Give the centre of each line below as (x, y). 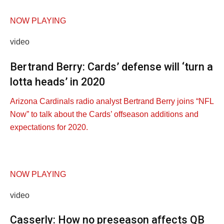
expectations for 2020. (49, 127)
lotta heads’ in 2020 (57, 82)
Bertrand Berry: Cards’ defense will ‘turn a (111, 67)
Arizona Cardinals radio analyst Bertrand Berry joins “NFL (112, 101)
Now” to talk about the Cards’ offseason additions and (104, 114)
